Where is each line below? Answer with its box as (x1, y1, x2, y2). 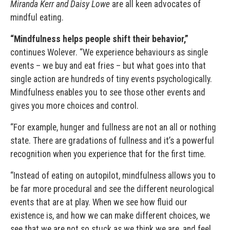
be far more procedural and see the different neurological (10, 183, 214, 194)
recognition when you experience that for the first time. (10, 148, 206, 159)
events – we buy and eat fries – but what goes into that (10, 60, 206, 71)
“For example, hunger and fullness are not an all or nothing (10, 122, 216, 132)
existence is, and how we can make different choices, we (10, 210, 210, 221)
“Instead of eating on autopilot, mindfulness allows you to (10, 170, 216, 181)
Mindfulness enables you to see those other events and (10, 87, 205, 98)
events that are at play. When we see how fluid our (10, 197, 187, 207)
